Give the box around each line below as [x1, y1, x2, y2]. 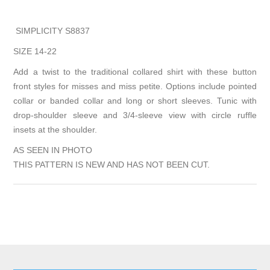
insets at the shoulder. [13, 125, 98, 135]
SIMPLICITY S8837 [13, 26, 90, 36]
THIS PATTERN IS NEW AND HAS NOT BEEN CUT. [13, 160, 210, 170]
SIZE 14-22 [13, 46, 57, 57]
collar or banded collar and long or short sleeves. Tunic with [13, 96, 257, 106]
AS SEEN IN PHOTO [13, 145, 93, 155]
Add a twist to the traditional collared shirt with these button [13, 67, 257, 77]
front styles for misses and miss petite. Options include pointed [13, 81, 257, 92]
